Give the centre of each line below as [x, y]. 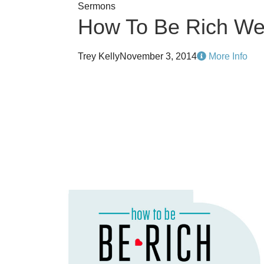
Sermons [97, 6]
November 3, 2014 [158, 56]
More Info [227, 56]
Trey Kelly [99, 56]
